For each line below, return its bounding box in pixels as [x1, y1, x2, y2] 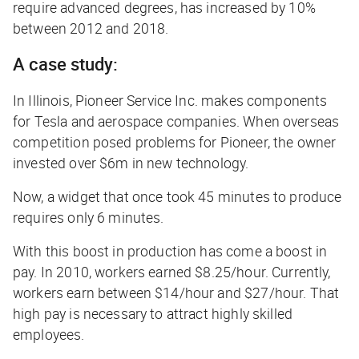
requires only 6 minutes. [13, 207, 164, 227]
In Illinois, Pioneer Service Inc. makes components [13, 90, 328, 110]
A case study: [13, 51, 118, 75]
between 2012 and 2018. [13, 18, 172, 38]
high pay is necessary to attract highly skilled [13, 303, 293, 323]
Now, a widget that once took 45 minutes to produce [13, 186, 342, 206]
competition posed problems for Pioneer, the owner [13, 131, 337, 151]
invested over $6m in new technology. [13, 152, 252, 172]
